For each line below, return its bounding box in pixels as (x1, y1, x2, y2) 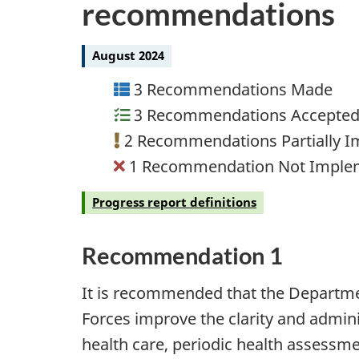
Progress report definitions (92, 194, 256, 211)
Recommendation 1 (82, 241, 283, 270)
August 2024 (92, 47, 164, 64)
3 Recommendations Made (134, 78, 333, 100)
